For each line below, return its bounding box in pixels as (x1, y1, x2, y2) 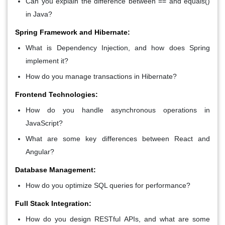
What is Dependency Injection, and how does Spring (26, 43, 210, 52)
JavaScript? (26, 119, 63, 127)
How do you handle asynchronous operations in (26, 105, 210, 114)
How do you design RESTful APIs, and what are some (26, 214, 210, 223)
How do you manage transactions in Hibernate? (26, 72, 177, 80)
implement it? (26, 56, 68, 65)
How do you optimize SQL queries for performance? (26, 181, 190, 189)
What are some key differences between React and (26, 134, 210, 143)
